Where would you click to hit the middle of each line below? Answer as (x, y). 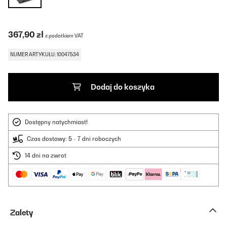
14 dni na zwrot (46, 156)
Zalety (22, 213)
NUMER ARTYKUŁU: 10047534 (45, 54)
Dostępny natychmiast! (56, 122)
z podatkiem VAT (64, 36)
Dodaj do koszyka (123, 87)
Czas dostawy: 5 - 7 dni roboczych (74, 139)
